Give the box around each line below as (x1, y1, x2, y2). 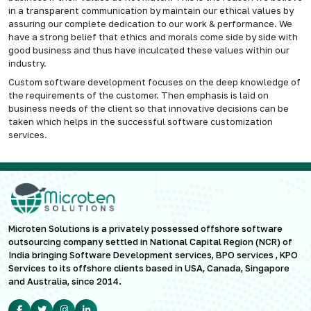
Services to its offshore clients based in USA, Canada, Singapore (8, 262, 289, 274)
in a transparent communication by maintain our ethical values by (8, 4, 294, 16)
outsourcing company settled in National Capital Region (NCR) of (8, 235, 292, 247)
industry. (8, 57, 47, 69)
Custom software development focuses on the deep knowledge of (8, 76, 301, 87)
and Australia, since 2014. (8, 275, 121, 287)
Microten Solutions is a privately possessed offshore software (8, 222, 283, 234)
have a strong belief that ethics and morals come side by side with (8, 31, 298, 42)
